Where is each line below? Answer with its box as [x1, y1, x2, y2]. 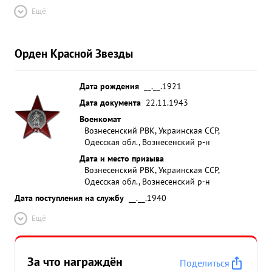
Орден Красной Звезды [15, 46, 133, 61]
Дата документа [80, 97, 141, 108]
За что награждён [27, 254, 123, 270]
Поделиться [180, 257, 229, 269]
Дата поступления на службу [15, 192, 124, 203]
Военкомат [80, 113, 121, 124]
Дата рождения [80, 80, 139, 92]
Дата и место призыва [80, 152, 164, 164]
